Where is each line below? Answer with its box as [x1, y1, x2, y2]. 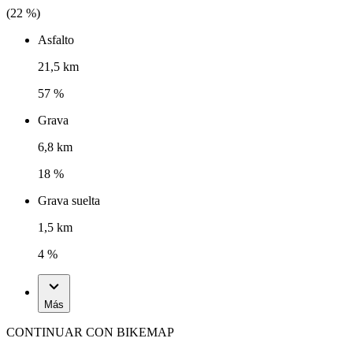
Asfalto [38, 32, 74, 46]
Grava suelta [38, 193, 100, 207]
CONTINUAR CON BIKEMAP [6, 325, 174, 339]
